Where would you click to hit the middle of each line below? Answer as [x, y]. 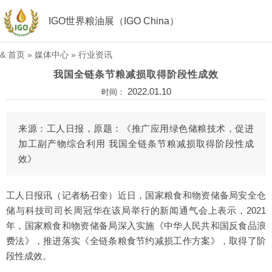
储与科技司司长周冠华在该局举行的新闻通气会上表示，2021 [136, 210]
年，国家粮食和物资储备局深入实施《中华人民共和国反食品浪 [136, 226]
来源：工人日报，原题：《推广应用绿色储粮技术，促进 [136, 128]
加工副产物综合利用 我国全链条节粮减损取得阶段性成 [136, 144]
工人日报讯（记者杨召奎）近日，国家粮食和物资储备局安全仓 [136, 195]
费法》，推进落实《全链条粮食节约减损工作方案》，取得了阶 [136, 241]
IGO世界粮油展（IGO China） [114, 21]
